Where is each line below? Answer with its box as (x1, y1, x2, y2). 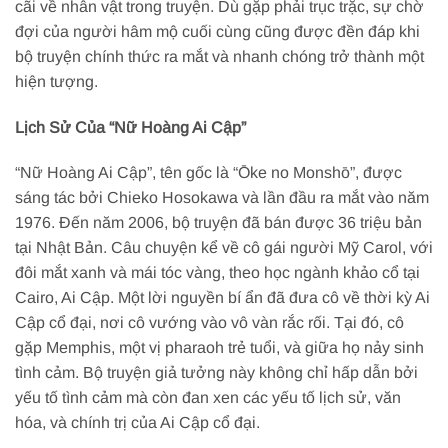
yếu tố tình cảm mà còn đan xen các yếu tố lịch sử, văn (15, 389, 401, 407)
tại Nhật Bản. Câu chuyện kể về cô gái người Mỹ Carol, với (15, 239, 433, 257)
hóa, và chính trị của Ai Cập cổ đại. (15, 414, 260, 432)
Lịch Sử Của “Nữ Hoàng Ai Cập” (15, 118, 246, 136)
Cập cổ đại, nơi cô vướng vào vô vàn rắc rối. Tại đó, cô (15, 314, 404, 332)
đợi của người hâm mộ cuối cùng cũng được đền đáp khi (15, 22, 420, 40)
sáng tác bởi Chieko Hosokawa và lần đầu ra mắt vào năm (15, 189, 429, 207)
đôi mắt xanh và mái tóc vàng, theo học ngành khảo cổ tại (15, 264, 420, 282)
